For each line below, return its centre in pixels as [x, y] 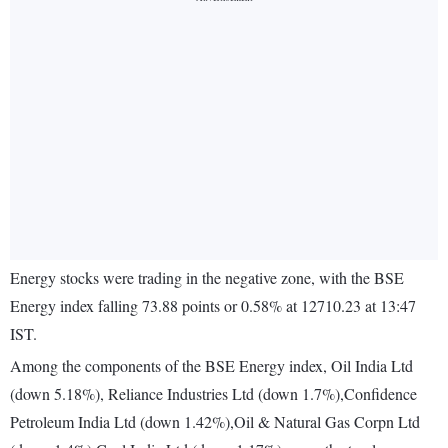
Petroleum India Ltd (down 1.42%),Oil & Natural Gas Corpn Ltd [215, 422]
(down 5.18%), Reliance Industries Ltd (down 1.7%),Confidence [213, 394]
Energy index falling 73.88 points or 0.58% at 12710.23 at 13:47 [213, 306]
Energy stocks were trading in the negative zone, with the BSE [207, 278]
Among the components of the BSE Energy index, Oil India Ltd [211, 366]
